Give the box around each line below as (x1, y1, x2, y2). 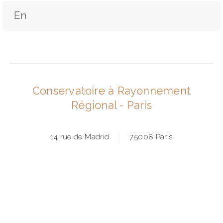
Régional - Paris (71, 98, 152, 111)
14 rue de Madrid (50, 132, 110, 141)
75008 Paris (129, 132, 173, 141)
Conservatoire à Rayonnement (32, 84, 191, 97)
